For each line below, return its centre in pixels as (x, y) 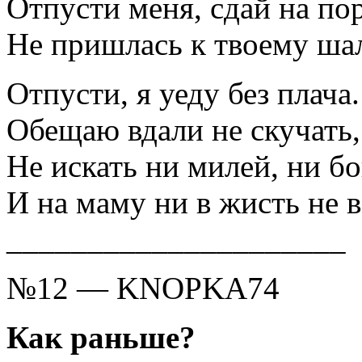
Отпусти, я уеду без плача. (183, 93)
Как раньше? (101, 337)
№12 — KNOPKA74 (143, 288)
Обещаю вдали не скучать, (183, 129)
